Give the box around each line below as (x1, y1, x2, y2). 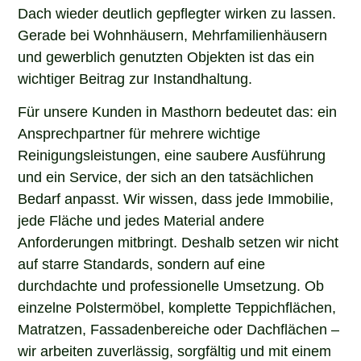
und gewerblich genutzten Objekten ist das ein (18, 47, 315, 64)
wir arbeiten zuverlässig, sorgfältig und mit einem (18, 341, 332, 358)
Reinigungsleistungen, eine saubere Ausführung (18, 145, 326, 162)
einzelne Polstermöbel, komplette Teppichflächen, (18, 297, 337, 314)
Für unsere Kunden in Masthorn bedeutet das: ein (18, 102, 338, 118)
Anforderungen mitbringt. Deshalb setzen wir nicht (18, 232, 339, 249)
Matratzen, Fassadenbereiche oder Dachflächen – (18, 319, 340, 336)
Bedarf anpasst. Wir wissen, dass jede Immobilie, (18, 189, 334, 205)
